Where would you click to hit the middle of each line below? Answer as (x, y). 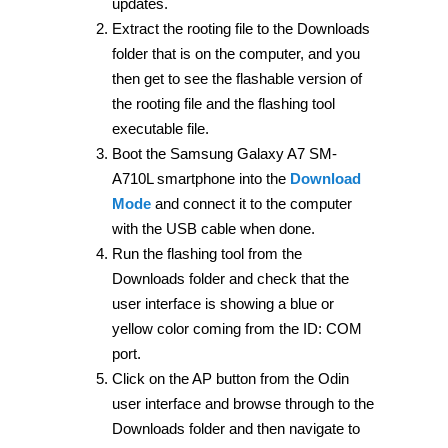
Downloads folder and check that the (230, 278)
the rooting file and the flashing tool (223, 103)
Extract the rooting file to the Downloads (240, 28)
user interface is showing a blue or (222, 303)
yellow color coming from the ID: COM (236, 328)
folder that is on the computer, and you (235, 53)
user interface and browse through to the (242, 403)
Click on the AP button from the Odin (230, 378)
